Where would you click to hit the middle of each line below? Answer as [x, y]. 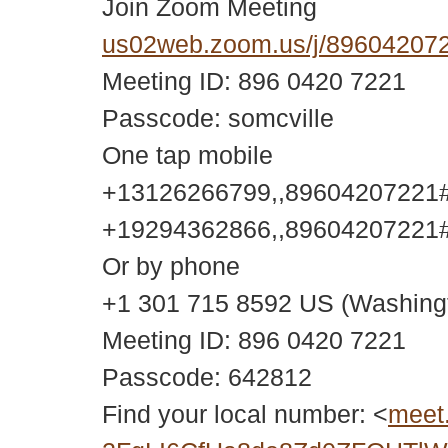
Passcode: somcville [218, 118]
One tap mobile [187, 155]
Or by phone [171, 266]
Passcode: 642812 [207, 377]
